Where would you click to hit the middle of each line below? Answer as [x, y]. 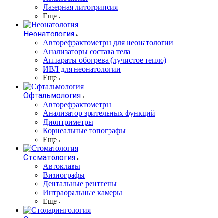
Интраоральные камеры [82, 193]
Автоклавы [62, 166]
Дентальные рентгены [80, 184]
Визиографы [64, 175]
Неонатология [49, 34]
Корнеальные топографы [84, 131]
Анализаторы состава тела [87, 52]
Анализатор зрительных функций [99, 113]
